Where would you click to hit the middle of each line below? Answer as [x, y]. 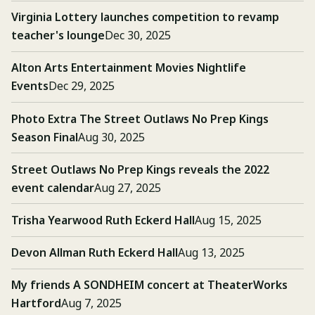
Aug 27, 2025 [128, 187]
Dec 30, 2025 [138, 36]
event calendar [53, 187]
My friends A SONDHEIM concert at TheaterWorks [149, 285]
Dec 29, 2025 [82, 86]
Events [30, 86]
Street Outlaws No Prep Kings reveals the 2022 [140, 169]
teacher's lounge [58, 36]
